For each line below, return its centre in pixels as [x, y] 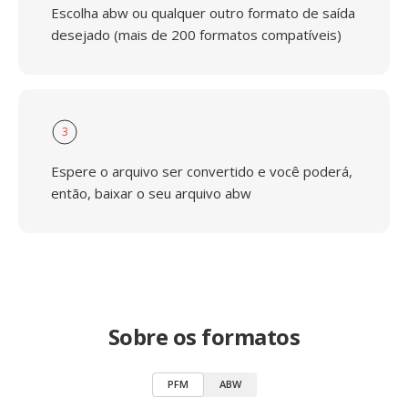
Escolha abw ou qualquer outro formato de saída [203, 13]
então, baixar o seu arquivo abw [151, 193]
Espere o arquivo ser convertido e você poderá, [202, 171]
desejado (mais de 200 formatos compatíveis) [196, 35]
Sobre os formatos [204, 337]
